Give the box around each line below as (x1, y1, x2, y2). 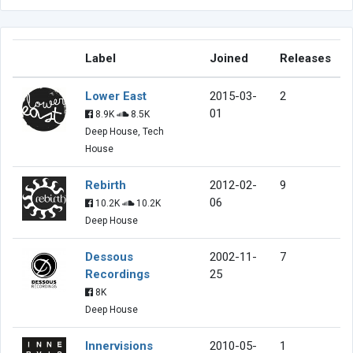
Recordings (85, 266, 150, 281)
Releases (280, 50, 331, 65)
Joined (210, 50, 248, 65)
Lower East (85, 88, 147, 103)
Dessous (85, 249, 133, 264)
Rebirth (85, 177, 126, 192)
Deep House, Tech (85, 125, 164, 137)
